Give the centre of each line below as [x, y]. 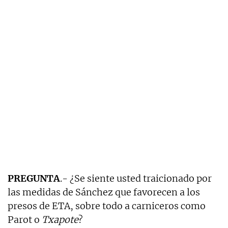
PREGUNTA [34, 178]
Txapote [60, 219]
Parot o [25, 219]
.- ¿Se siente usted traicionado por [136, 178]
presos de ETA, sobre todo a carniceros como [107, 206]
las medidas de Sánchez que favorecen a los [104, 192]
